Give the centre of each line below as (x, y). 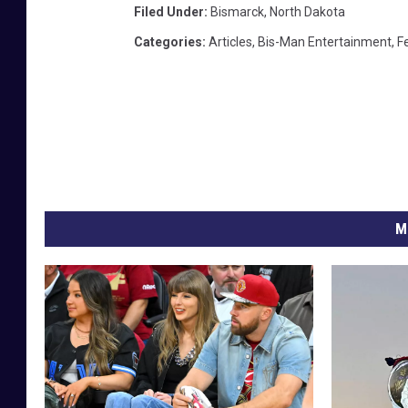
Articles (230, 42)
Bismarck (237, 12)
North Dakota (307, 12)
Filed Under (169, 12)
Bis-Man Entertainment (325, 42)
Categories (168, 42)
